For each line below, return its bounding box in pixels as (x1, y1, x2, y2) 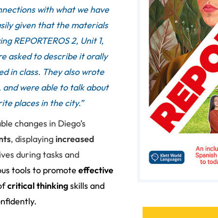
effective (78, 164, 113, 176)
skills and (68, 180, 105, 191)
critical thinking (7, 180, 68, 191)
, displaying (11, 133, 54, 145)
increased (54, 133, 94, 145)
